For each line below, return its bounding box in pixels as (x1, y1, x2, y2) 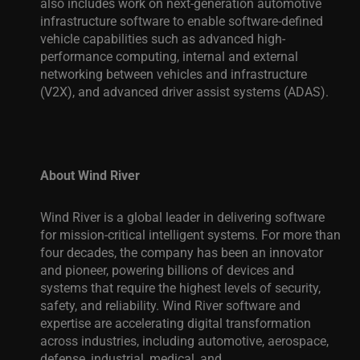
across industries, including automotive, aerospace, (40, 332, 329, 349)
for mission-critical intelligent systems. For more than (40, 226, 341, 243)
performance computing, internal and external (40, 47, 298, 64)
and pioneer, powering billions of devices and (40, 261, 294, 278)
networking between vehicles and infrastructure (40, 65, 307, 82)
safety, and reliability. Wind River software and (40, 297, 301, 313)
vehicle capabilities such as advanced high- (40, 30, 285, 47)
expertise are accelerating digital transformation (40, 314, 311, 331)
